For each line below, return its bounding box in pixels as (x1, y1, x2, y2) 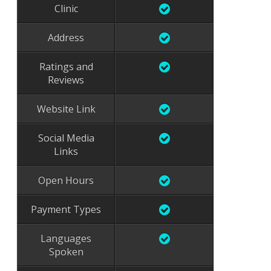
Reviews (48, 73, 85, 87)
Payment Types (31, 203, 102, 216)
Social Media (38, 131, 94, 145)
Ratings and (39, 60, 93, 73)
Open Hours (38, 174, 94, 187)
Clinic (54, 2, 78, 15)
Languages (41, 232, 92, 245)
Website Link (36, 102, 96, 116)
